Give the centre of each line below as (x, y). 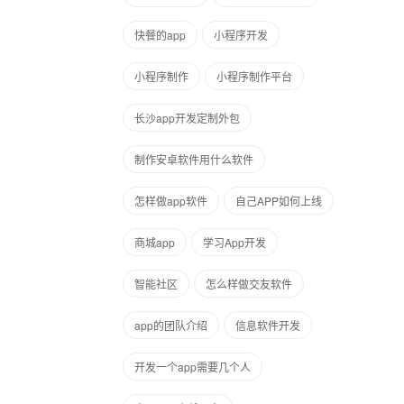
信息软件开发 (268, 325)
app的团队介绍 (171, 325)
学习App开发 (234, 242)
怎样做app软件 (171, 201)
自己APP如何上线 (279, 201)
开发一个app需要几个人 (193, 367)
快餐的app (160, 35)
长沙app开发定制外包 (187, 118)
